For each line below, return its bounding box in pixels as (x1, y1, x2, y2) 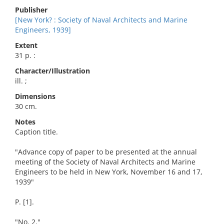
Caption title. (15, 127, 58, 136)
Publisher (15, 5, 47, 14)
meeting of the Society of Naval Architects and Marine (15, 157, 195, 166)
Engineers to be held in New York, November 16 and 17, (15, 167, 202, 176)
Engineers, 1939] (15, 25, 71, 34)
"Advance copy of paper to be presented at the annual (15, 147, 197, 156)
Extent (15, 40, 37, 50)
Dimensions (15, 91, 55, 101)
